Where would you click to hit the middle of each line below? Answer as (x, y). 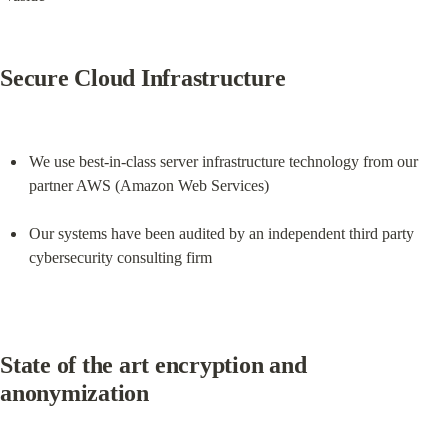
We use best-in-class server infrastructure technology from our (223, 161)
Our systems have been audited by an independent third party (221, 233)
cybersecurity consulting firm (120, 257)
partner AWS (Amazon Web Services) (148, 185)
